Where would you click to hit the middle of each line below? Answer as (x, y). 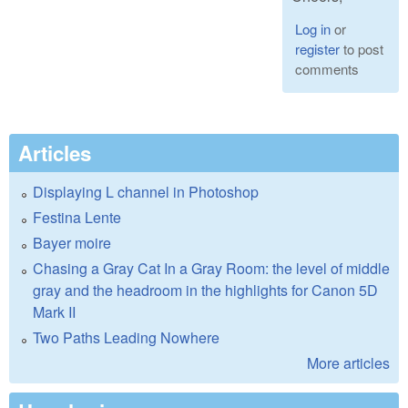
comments (326, 69)
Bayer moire (72, 243)
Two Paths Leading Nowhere (126, 338)
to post (361, 49)
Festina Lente (77, 218)
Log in (312, 29)
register (317, 49)
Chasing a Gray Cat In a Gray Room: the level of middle (211, 269)
